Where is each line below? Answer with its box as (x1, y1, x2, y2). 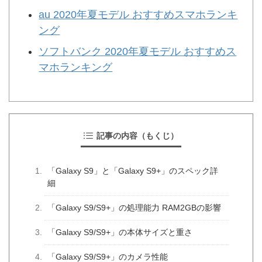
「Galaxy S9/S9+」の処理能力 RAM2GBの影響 (47, 203, 221, 212)
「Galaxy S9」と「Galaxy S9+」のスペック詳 (47, 166, 218, 175)
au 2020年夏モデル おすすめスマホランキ (39, 8, 238, 20)
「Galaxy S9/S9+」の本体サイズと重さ (47, 227, 192, 237)
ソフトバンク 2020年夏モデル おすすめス (39, 45, 237, 57)
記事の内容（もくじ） (96, 131, 178, 140)
